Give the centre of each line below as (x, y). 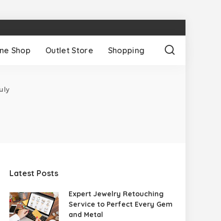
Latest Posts (34, 173)
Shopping (126, 50)
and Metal (86, 215)
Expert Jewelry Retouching (116, 194)
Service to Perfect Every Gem (121, 204)
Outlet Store (69, 50)
